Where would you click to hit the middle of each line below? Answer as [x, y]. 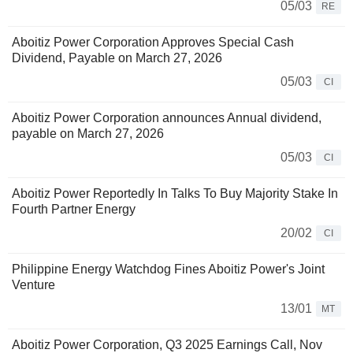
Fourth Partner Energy [74, 210]
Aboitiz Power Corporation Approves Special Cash [153, 43]
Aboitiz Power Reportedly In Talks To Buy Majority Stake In [175, 194]
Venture [33, 285]
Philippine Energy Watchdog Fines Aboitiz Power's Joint [168, 269]
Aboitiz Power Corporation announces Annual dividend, [167, 118]
